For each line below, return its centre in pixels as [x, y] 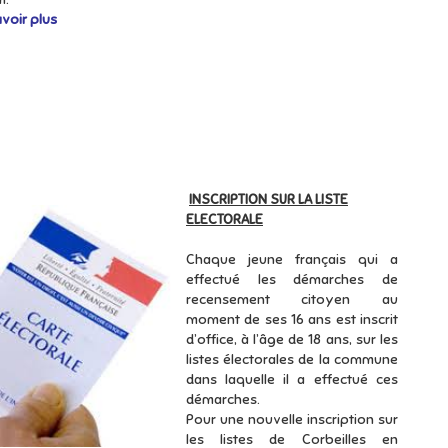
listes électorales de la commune [292, 359]
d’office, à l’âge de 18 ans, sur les [292, 339]
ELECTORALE [224, 219]
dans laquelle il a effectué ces [292, 379]
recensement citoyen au [292, 299]
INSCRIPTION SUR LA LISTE [268, 199]
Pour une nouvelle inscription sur [292, 419]
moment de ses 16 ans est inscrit [292, 319]
